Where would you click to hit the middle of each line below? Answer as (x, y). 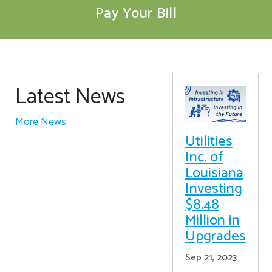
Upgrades (215, 236)
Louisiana (214, 173)
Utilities (209, 142)
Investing (213, 189)
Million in (212, 221)
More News (41, 122)
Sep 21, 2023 (211, 258)
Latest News (70, 97)
